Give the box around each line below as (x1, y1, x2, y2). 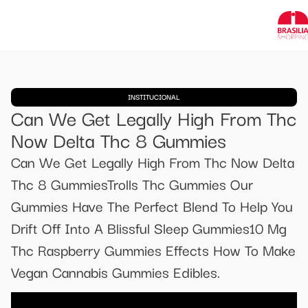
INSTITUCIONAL (128, 91, 180, 102)
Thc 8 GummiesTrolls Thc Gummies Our (11, 173, 253, 195)
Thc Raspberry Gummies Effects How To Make (11, 239, 296, 261)
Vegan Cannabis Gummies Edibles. (11, 261, 220, 283)
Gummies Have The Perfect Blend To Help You (11, 195, 293, 217)
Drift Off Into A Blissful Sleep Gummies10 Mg (11, 217, 287, 239)
